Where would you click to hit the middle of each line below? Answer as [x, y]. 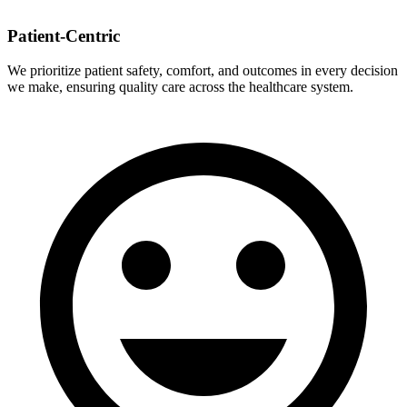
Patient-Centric [64, 35]
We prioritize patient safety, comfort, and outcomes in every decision [203, 71]
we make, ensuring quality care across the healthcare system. [180, 87]
